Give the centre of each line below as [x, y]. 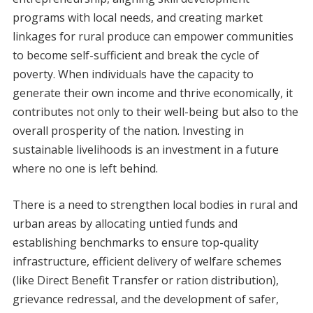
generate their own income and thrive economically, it [152, 93]
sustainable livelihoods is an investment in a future [145, 150]
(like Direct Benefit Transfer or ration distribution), [145, 281]
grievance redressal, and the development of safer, [145, 299]
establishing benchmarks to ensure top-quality [135, 243]
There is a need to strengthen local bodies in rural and [155, 205]
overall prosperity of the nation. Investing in [128, 131]
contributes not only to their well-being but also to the [155, 112]
